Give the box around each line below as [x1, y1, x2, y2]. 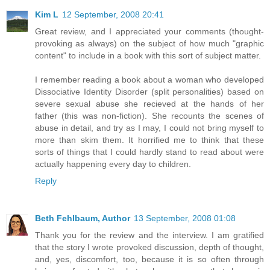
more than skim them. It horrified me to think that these [35, 135, 264, 145]
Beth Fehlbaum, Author [35, 213, 130, 224]
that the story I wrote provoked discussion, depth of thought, [35, 242, 264, 253]
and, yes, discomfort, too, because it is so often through [35, 254, 264, 265]
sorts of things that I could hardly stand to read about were [35, 147, 264, 157]
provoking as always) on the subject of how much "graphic [35, 39, 264, 49]
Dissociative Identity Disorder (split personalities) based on [35, 87, 264, 97]
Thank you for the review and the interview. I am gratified [35, 230, 264, 240]
